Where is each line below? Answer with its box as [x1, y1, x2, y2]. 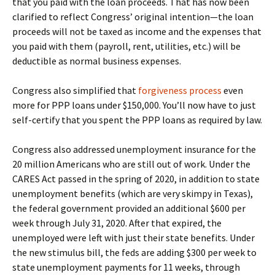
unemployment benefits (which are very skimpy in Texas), [12, 187, 253, 200]
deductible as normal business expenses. [12, 55, 181, 68]
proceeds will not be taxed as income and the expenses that [12, 25, 261, 38]
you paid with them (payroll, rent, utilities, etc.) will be [12, 40, 241, 53]
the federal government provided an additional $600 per [12, 202, 246, 215]
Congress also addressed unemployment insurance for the [12, 143, 256, 156]
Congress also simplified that [12, 84, 138, 97]
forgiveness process [138, 84, 222, 97]
